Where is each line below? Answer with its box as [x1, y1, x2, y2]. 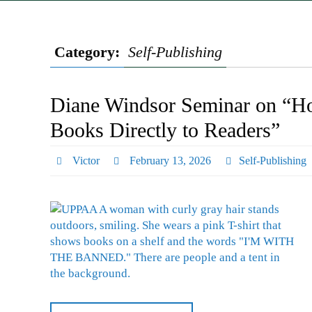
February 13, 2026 [130, 155, 212, 166]
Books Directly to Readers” [50, 118, 280, 141]
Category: [54, 43, 124, 61]
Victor [72, 155, 100, 166]
